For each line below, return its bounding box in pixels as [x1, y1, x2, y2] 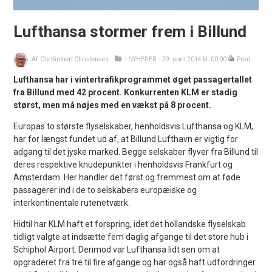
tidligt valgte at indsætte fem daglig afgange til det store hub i [13, 231, 249, 242]
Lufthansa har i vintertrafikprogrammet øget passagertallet [13, 74, 253, 84]
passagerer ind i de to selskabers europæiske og [13, 185, 197, 195]
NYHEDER [128, 55, 157, 63]
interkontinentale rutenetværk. [13, 197, 131, 208]
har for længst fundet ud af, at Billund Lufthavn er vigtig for [13, 134, 239, 144]
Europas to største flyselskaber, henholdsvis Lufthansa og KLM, [13, 121, 254, 131]
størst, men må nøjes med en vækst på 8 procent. [13, 100, 212, 110]
